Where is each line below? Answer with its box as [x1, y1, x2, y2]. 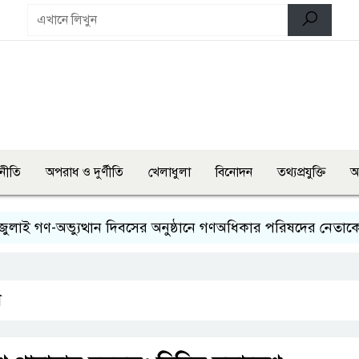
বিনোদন [216, 164, 252, 181]
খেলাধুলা [148, 164, 191, 181]
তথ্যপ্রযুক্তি [277, 164, 325, 181]
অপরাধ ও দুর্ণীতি [46, 164, 123, 181]
